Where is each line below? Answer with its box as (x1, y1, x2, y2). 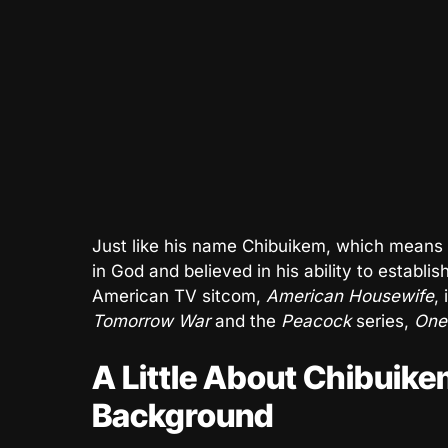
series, (351, 311, 414, 331)
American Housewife (266, 286, 434, 306)
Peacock (281, 311, 351, 331)
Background (92, 396, 274, 435)
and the (210, 311, 281, 331)
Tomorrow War (92, 311, 210, 331)
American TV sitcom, (92, 286, 266, 306)
